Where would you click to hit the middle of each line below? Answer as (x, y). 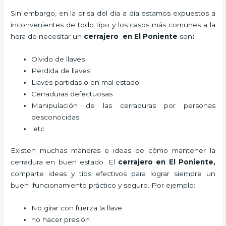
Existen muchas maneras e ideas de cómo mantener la (113, 151)
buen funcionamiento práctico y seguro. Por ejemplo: (103, 185)
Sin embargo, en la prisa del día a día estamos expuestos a (113, 13)
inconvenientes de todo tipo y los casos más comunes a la (113, 24)
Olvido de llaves (59, 59)
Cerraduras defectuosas (72, 94)
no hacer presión (62, 220)
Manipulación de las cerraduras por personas (123, 105)
